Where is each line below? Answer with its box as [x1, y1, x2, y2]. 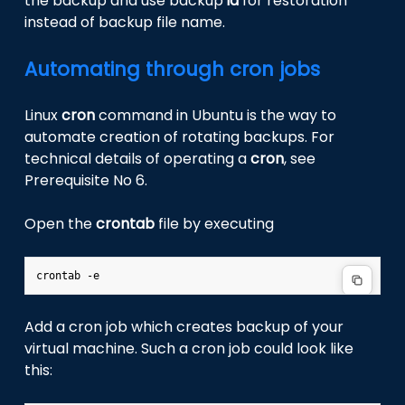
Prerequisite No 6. [24, 170, 148, 192]
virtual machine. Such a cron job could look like [24, 338, 354, 360]
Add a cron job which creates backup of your [24, 316, 344, 338]
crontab [96, 213, 155, 235]
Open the [24, 213, 97, 235]
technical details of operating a [24, 148, 251, 170]
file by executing [155, 213, 275, 235]
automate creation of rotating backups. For [24, 127, 335, 148]
